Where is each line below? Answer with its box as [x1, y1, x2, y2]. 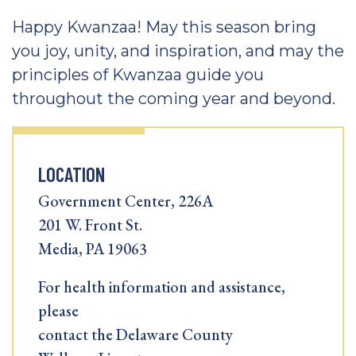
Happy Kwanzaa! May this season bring [12, 17, 316, 37]
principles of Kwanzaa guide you [12, 65, 264, 84]
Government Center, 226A [38, 191, 213, 211]
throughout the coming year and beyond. [12, 89, 335, 108]
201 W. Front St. [38, 215, 142, 235]
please [38, 300, 79, 321]
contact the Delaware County [38, 324, 233, 345]
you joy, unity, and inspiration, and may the [12, 41, 344, 60]
